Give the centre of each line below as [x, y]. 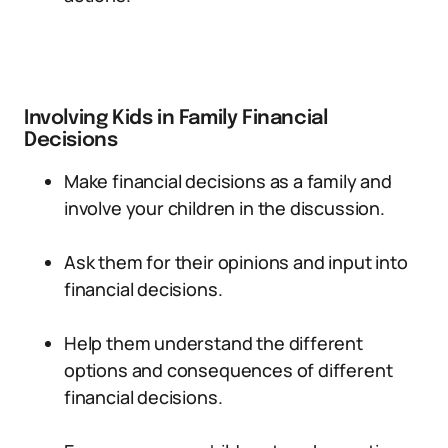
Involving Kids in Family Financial [176, 118]
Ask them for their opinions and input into [236, 262]
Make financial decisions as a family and [228, 181]
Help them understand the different [213, 343]
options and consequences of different [228, 370]
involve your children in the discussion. [224, 208]
